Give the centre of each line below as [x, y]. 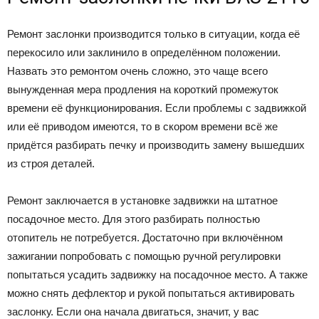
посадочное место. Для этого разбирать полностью [134, 219]
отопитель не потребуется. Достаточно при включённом [145, 237]
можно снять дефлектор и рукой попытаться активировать [151, 293]
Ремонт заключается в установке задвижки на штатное [142, 200]
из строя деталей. [51, 163]
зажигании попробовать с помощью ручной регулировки [144, 256]
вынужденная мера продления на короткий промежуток [143, 89]
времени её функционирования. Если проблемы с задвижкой [157, 108]
